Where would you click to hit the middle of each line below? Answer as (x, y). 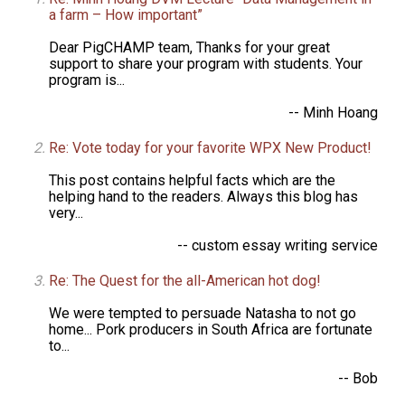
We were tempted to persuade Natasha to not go (203, 313)
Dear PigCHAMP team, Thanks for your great (190, 47)
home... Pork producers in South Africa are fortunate (211, 329)
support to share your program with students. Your (206, 63)
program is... (87, 80)
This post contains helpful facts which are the (193, 180)
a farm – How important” (126, 14)
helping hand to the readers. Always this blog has (204, 196)
